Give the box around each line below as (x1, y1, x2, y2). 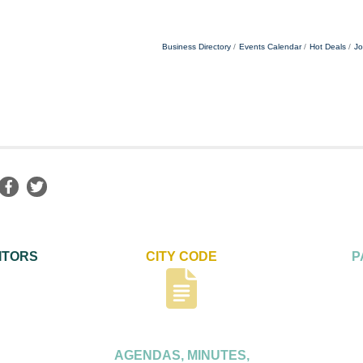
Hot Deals (309, 41, 346, 51)
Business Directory (161, 41, 231, 51)
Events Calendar (238, 41, 301, 51)
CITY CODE (146, 250, 217, 264)
